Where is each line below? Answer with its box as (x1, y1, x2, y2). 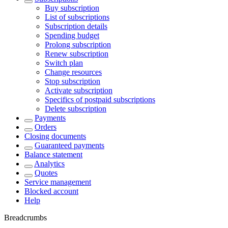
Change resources (45, 68, 102, 76)
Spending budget (45, 31, 99, 40)
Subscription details (45, 22, 107, 31)
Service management (24, 178, 91, 186)
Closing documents (24, 132, 86, 140)
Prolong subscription (45, 40, 111, 49)
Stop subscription (45, 77, 100, 85)
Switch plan (45, 59, 83, 67)
